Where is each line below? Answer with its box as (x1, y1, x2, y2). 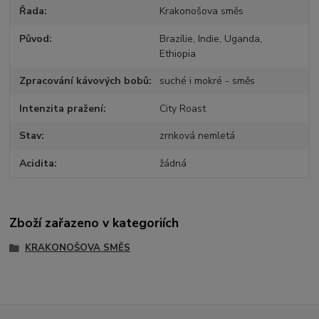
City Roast (159, 101, 206, 115)
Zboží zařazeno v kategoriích (9, 214, 179, 231)
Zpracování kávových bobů (19, 74, 150, 88)
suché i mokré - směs (159, 74, 255, 88)
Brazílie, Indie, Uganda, (159, 31, 262, 46)
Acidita (19, 156, 55, 170)
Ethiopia (159, 46, 196, 61)
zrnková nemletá (159, 129, 235, 143)
